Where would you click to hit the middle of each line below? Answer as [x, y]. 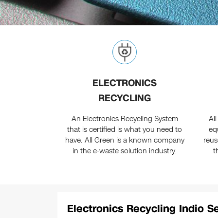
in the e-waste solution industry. [125, 151]
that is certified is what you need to [125, 130]
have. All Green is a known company [125, 140]
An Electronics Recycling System [125, 119]
